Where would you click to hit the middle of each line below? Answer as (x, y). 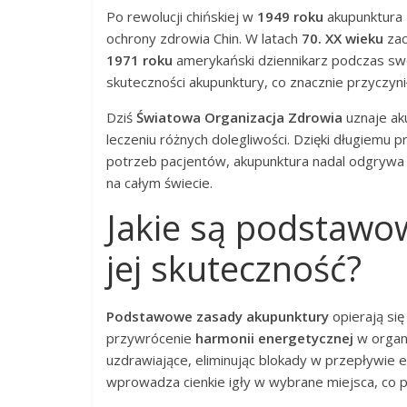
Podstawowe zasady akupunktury (218, 316)
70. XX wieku (342, 38)
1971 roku (139, 60)
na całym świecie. (159, 183)
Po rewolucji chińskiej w (182, 16)
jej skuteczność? (234, 268)
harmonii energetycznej (274, 338)
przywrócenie (151, 338)
